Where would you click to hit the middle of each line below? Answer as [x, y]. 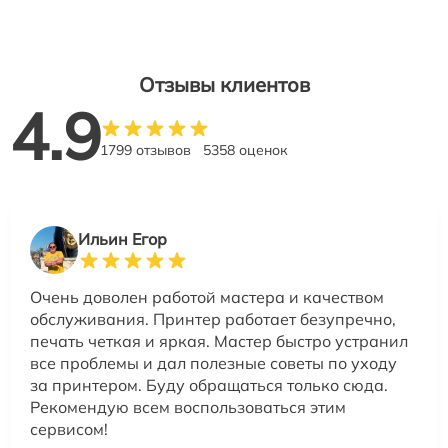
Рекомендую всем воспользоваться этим [188, 407]
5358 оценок [245, 150]
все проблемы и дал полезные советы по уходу [213, 363]
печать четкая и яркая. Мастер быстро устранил [219, 341]
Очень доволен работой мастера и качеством [207, 297]
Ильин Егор [122, 239]
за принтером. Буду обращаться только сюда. [209, 385]
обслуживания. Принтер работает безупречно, [213, 319]
